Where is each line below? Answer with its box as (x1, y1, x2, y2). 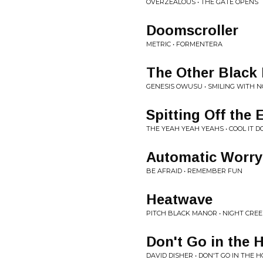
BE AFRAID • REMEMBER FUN (146, 167, 242, 175)
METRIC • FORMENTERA (146, 40, 222, 48)
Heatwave (146, 191, 213, 207)
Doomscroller (146, 22, 238, 38)
